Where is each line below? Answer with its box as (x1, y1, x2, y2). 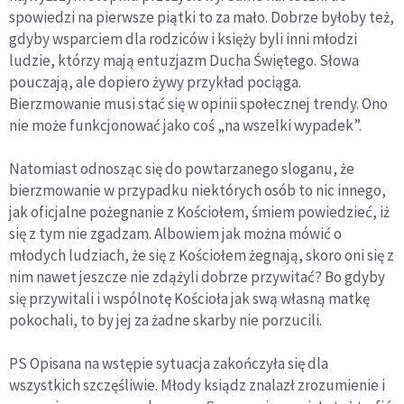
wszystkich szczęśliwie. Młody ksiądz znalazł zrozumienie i (9, 374, 385, 395)
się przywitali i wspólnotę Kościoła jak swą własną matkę (9, 288, 370, 308)
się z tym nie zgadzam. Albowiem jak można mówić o (9, 223, 342, 243)
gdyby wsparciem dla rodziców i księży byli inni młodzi (9, 28, 357, 49)
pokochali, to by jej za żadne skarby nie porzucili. (9, 309, 322, 330)
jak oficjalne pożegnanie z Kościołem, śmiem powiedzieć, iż (9, 201, 390, 222)
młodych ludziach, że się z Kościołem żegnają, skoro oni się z (9, 244, 394, 265)
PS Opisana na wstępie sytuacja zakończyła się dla (9, 353, 328, 373)
